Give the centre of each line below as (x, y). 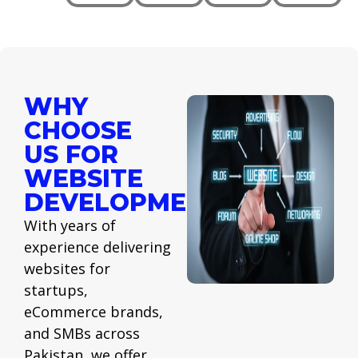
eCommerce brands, (93, 311)
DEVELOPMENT (123, 202)
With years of (70, 225)
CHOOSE (78, 130)
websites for (67, 268)
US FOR (71, 154)
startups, (56, 290)
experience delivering (97, 247)
